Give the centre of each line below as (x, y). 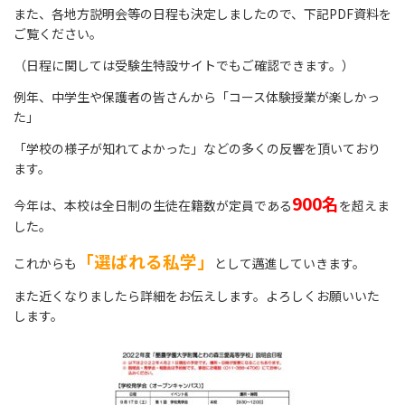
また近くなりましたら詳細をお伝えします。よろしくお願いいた (197, 295)
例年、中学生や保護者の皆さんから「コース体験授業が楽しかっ (197, 96)
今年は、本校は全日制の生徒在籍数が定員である (153, 205)
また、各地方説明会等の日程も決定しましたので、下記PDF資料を (202, 13)
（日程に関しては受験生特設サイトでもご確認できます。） (184, 65)
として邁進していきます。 (290, 263)
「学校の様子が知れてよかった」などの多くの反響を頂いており (197, 148)
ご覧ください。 (58, 33)
